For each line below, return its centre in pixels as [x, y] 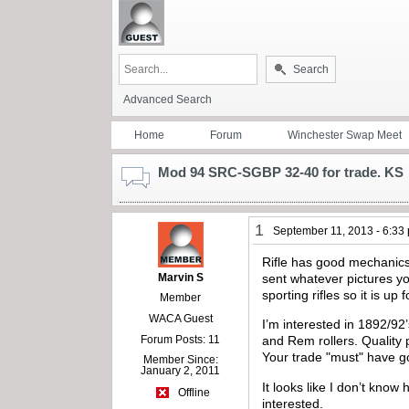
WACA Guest [180, 318]
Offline [192, 393]
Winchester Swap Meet [345, 135]
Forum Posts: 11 [181, 339]
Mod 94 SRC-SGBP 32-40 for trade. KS [281, 172]
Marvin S [180, 277]
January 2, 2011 [181, 370]
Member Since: [180, 359]
